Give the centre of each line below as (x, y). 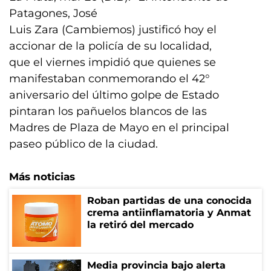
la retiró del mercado (140, 225)
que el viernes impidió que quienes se (113, 62)
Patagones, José (53, 13)
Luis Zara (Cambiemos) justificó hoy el (113, 30)
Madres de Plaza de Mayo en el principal (119, 128)
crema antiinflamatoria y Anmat (169, 213)
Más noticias (42, 177)
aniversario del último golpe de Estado (114, 95)
